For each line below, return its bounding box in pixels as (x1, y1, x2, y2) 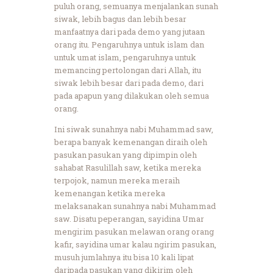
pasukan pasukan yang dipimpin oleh (54, 149, 197, 160)
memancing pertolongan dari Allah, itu (54, 64, 201, 76)
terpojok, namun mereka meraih (54, 174, 180, 186)
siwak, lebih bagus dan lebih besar (54, 13, 186, 24)
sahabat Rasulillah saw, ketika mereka (54, 161, 201, 173)
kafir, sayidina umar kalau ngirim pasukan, (54, 238, 216, 250)
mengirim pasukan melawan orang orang (54, 225, 214, 237)
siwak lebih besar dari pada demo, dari (54, 77, 204, 88)
